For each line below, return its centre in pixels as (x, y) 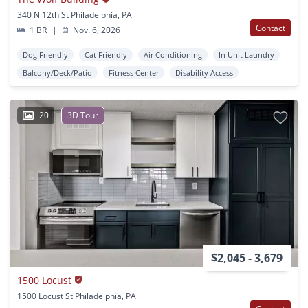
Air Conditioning (173, 54)
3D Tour (83, 115)
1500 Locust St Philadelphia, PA (77, 296)
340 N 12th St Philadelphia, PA (75, 14)
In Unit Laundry (246, 54)
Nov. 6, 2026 (96, 30)
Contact (271, 27)
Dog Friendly (45, 54)
